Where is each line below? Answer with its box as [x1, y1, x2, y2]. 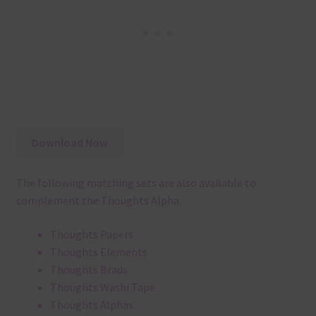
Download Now [32, 135, 109, 150]
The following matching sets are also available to [16, 176, 256, 190]
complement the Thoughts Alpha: [16, 193, 181, 208]
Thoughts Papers [49, 227, 133, 242]
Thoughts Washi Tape [49, 280, 155, 295]
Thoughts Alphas [49, 298, 133, 312]
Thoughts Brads [49, 262, 128, 277]
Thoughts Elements [49, 245, 147, 260]
